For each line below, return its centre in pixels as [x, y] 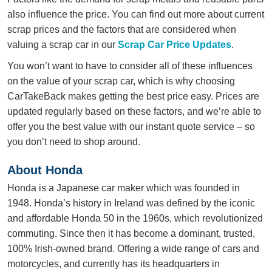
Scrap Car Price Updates [175, 45]
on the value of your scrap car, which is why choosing [121, 81]
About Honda [45, 170]
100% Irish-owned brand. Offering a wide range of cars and [133, 248]
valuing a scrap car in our [63, 45]
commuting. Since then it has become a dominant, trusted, [131, 233]
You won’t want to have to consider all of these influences [130, 66]
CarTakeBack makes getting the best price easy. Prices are [133, 97]
